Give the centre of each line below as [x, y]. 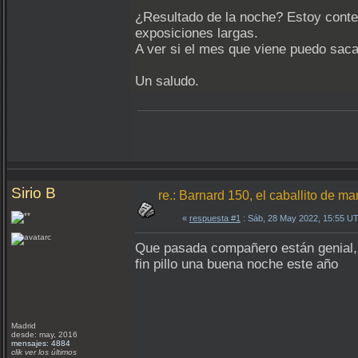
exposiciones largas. [197, 33]
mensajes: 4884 [41, 343]
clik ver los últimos [44, 352]
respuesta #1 [215, 218]
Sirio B [34, 193]
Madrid [25, 326]
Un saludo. [167, 81]
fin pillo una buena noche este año [237, 264]
